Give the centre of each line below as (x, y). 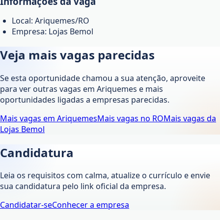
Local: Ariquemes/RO (51, 20)
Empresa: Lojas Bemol (53, 31)
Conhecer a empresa (91, 205)
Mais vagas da (190, 118)
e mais (150, 89)
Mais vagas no (125, 118)
